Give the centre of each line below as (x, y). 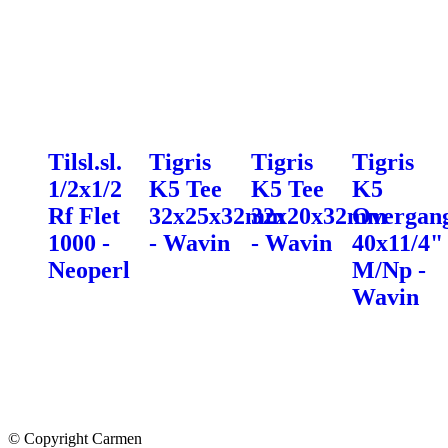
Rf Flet (84, 215)
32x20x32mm (318, 215)
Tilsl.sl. (85, 161)
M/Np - (388, 269)
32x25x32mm (217, 215)
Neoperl (89, 269)
